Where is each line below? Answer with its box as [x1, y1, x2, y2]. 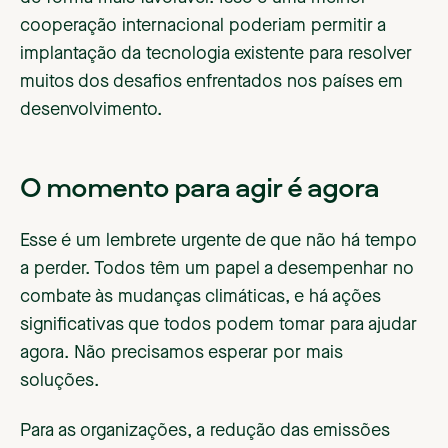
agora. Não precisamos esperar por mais [20, 344, 343, 363]
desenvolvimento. [20, 101, 162, 120]
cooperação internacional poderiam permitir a [20, 17, 386, 36]
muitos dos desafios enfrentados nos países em [20, 73, 403, 92]
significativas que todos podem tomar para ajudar [20, 316, 417, 335]
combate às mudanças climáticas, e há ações [20, 288, 381, 307]
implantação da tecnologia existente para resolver [20, 45, 412, 64]
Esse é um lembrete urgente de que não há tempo [20, 232, 417, 251]
